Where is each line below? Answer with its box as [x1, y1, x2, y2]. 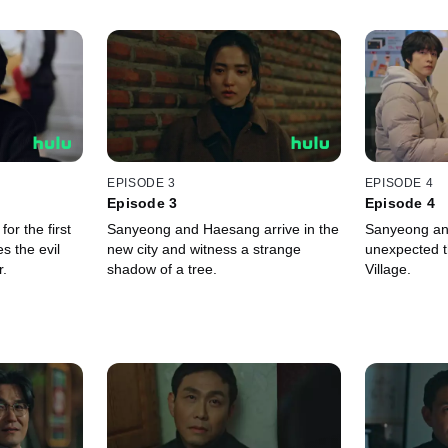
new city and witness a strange [107, 241, 302, 258]
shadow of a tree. [107, 261, 218, 278]
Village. [364, 261, 411, 278]
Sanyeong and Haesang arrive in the [107, 221, 340, 238]
